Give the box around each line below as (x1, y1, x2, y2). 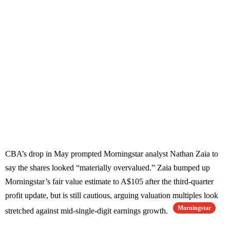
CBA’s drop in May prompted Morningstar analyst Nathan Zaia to (5, 149, 218, 159)
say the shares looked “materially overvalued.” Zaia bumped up (5, 163, 210, 172)
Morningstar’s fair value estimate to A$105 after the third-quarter (5, 177, 214, 186)
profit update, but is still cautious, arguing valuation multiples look (5, 191, 218, 200)
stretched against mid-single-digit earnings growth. (5, 206, 170, 216)
